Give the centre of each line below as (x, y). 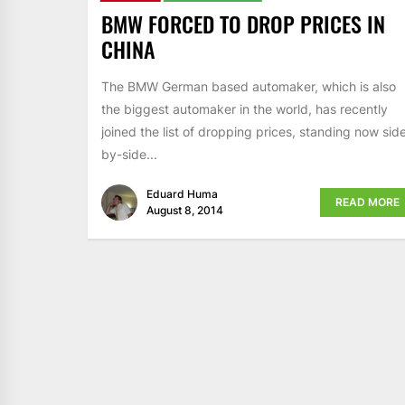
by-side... (129, 154)
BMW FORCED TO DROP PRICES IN (243, 23)
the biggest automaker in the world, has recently (245, 108)
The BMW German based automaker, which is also (249, 86)
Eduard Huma (182, 194)
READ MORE (367, 202)
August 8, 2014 (185, 211)
